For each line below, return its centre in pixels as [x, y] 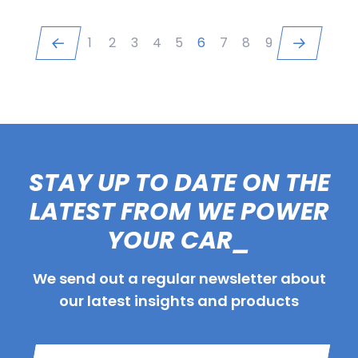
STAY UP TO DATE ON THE [179, 183]
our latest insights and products [179, 300]
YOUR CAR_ [179, 240]
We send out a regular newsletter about [179, 278]
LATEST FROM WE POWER [179, 211]
